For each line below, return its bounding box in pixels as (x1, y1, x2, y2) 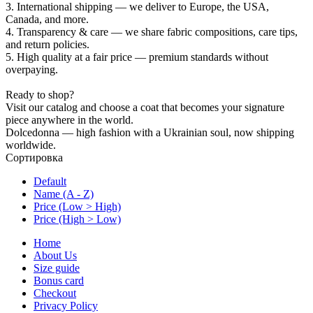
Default (34, 175, 66, 188)
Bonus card (34, 275, 84, 287)
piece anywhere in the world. (6, 114, 133, 126)
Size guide (34, 262, 80, 275)
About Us (34, 249, 77, 262)
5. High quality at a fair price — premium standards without (6, 51, 268, 64)
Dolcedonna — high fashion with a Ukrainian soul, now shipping (6, 126, 294, 139)
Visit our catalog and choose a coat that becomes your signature (6, 101, 284, 114)
